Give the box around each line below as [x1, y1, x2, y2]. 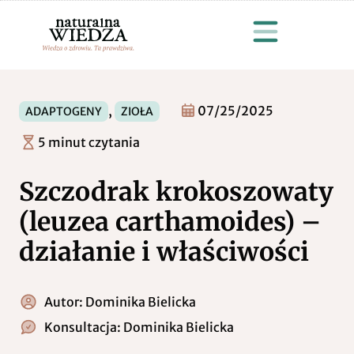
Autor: [44, 293, 85, 310]
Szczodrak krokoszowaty [19, 175, 333, 208]
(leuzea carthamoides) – [19, 205, 321, 238]
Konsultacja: [44, 318, 123, 335]
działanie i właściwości [19, 235, 309, 268]
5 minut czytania [38, 134, 140, 150]
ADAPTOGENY [25, 104, 102, 119]
